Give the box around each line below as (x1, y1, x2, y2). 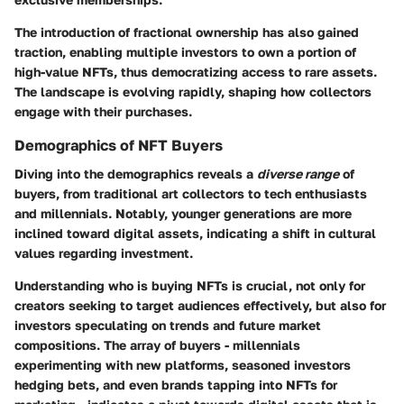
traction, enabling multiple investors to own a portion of (14, 44, 356, 60)
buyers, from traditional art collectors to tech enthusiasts (14, 186, 367, 202)
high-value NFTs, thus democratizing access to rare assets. (14, 64, 377, 80)
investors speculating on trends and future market (14, 317, 321, 334)
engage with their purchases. (14, 104, 192, 120)
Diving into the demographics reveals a (14, 166, 257, 182)
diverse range (257, 166, 339, 182)
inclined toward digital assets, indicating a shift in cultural (14, 225, 376, 242)
